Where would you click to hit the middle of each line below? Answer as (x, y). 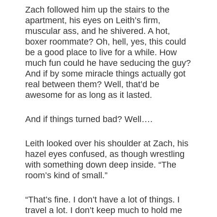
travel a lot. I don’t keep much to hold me (104, 210)
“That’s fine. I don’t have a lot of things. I (103, 200)
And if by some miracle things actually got (106, 74)
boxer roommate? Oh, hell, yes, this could (106, 42)
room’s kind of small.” (67, 176)
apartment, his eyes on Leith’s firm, (93, 21)
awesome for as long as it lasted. (89, 95)
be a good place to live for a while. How (101, 53)
